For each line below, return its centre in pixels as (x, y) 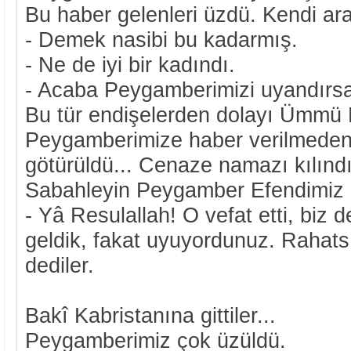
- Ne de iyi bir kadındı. (130, 65)
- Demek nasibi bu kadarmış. (161, 40)
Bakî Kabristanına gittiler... (150, 315)
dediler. (63, 265)
